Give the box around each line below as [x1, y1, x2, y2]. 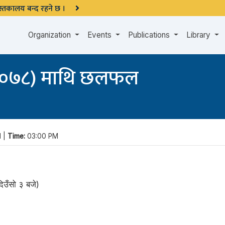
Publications [128, 30, 172, 40]
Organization [28, 30, 73, 40]
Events [87, 30, 114, 40]
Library [186, 30, 213, 40]
